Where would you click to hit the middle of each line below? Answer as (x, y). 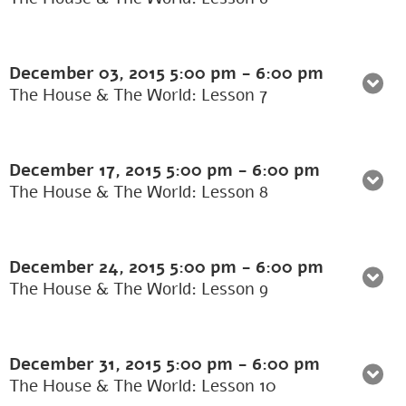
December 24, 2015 (89, 268)
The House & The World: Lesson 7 (138, 96)
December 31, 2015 (87, 365)
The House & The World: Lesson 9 (139, 290)
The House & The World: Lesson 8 (139, 193)
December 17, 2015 (87, 171)
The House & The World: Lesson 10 (143, 387)
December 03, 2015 (89, 74)
